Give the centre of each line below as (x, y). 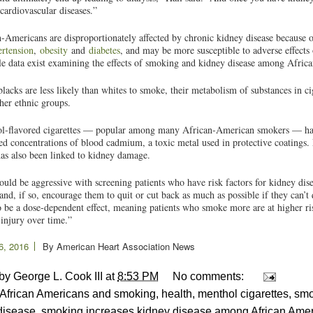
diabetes (104, 50)
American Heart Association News (126, 246)
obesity (54, 50)
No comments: (210, 276)
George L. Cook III (58, 276)
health (177, 293)
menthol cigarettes (243, 293)
